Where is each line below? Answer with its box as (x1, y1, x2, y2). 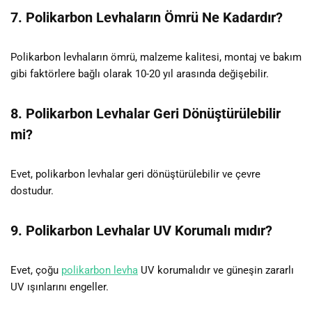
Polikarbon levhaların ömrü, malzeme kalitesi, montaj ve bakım (10, 50, 302, 63)
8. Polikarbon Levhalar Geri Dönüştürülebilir (10, 104, 281, 122)
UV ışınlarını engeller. (10, 280, 109, 293)
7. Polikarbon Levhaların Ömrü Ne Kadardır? (10, 8, 283, 26)
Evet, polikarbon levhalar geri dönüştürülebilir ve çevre (10, 167, 260, 180)
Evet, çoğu (10, 263, 61, 276)
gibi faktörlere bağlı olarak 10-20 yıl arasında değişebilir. (10, 67, 269, 80)
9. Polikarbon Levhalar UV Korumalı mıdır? (10, 221, 272, 239)
